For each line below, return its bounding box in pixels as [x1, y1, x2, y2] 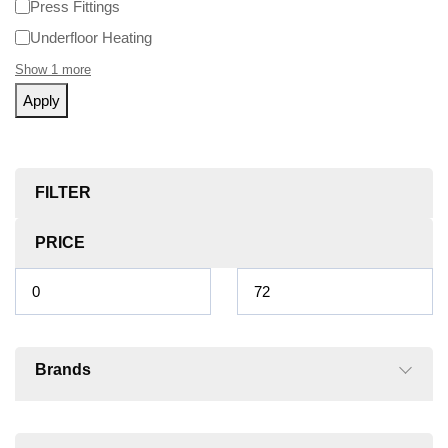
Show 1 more [15, 62, 91, 78]
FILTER [35, 184, 91, 202]
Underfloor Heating [30, 28, 153, 46]
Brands [35, 361, 91, 379]
